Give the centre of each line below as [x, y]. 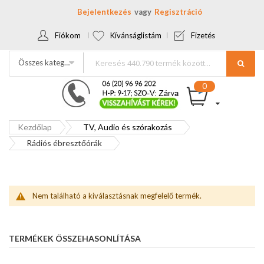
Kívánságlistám [136, 35]
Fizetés [203, 35]
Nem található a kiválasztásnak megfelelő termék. [117, 196]
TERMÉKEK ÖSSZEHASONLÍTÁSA [75, 238]
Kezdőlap [35, 127]
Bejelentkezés [104, 12]
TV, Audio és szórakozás [128, 127]
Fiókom [68, 35]
